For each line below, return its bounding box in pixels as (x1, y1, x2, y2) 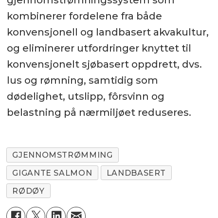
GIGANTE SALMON (12, 168, 92, 178)
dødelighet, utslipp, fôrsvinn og (6, 90, 164, 102)
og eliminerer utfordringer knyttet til (6, 42, 191, 54)
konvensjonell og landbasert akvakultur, (6, 26, 209, 38)
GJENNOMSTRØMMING (12, 150, 113, 160)
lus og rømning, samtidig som (6, 74, 158, 86)
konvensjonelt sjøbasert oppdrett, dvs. (6, 58, 202, 70)
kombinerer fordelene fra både (6, 10, 162, 22)
